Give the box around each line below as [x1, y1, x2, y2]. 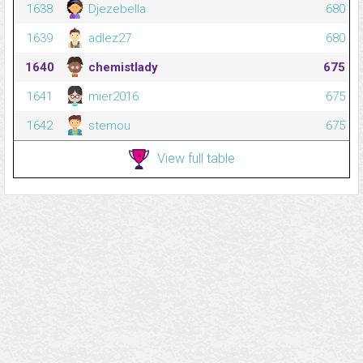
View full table [156, 150, 235, 166]
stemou [85, 118, 130, 134]
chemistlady [85, 60, 158, 75]
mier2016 [85, 89, 139, 105]
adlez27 [85, 31, 131, 46]
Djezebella [85, 2, 146, 17]
